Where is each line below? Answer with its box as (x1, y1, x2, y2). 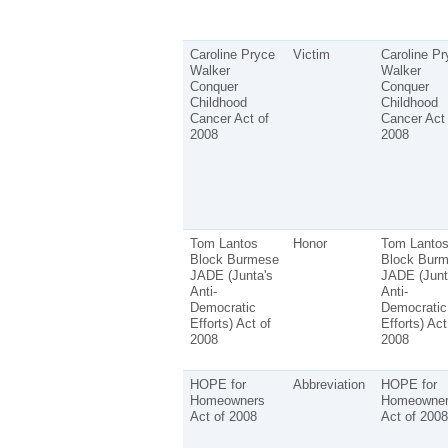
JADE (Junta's (189, 267, 273, 283)
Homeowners (189, 392, 265, 408)
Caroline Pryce (189, 46, 275, 62)
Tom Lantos (189, 235, 258, 251)
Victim (292, 46, 330, 62)
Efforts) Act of (189, 315, 271, 331)
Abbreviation (292, 376, 365, 392)
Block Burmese (189, 251, 279, 267)
